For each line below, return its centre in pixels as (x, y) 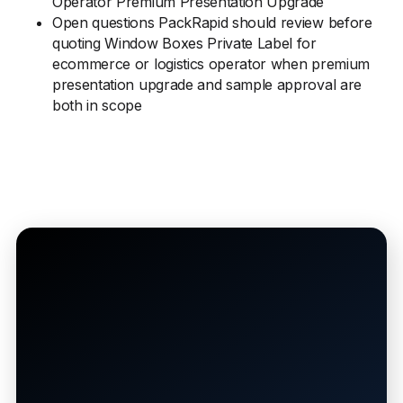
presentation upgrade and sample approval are (207, 85)
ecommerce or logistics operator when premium (211, 64)
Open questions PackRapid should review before (212, 22)
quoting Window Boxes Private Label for (184, 43)
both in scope (97, 105)
